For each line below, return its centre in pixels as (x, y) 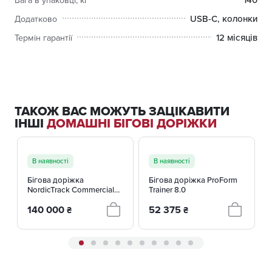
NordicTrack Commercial (71, 190)
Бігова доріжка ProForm (193, 180)
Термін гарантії (43, 37)
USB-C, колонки (224, 19)
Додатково (36, 19)
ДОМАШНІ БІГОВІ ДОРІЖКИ (132, 124)
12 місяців (237, 38)
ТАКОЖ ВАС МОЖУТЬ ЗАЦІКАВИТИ (122, 111)
